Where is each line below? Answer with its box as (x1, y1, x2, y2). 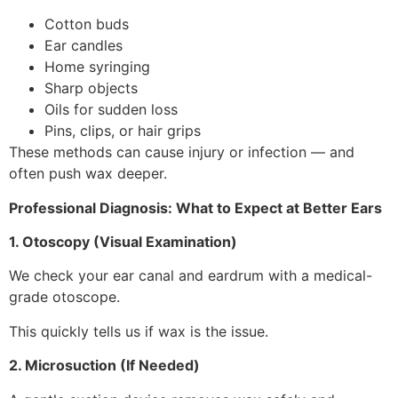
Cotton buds (44, 15, 129, 34)
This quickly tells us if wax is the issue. (9, 322, 268, 340)
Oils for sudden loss (44, 100, 178, 119)
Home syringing (44, 58, 150, 76)
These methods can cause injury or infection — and (9, 143, 354, 162)
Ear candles (44, 36, 123, 55)
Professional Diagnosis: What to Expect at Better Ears (9, 198, 382, 217)
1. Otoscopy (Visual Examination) (9, 233, 237, 251)
